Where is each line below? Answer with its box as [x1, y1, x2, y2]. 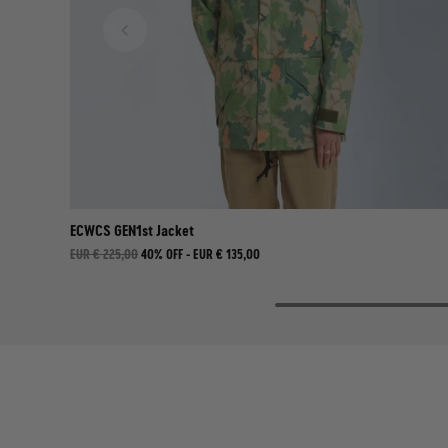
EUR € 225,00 [70, 245, 138, 263]
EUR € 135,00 [193, 245, 260, 263]
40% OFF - [141, 245, 193, 263]
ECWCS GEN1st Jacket [70, 220, 194, 241]
